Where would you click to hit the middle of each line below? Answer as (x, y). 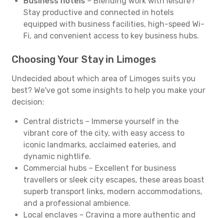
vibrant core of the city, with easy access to (104, 133)
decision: (28, 102)
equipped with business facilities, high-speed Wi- (114, 24)
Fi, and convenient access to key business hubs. (111, 36)
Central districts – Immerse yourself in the (101, 121)
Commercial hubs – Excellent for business (100, 168)
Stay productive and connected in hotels (99, 12)
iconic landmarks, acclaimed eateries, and (100, 145)
